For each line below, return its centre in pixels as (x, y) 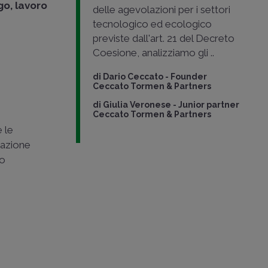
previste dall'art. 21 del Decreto (163, 38)
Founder (188, 77)
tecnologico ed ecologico (152, 24)
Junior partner (208, 105)
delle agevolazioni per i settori (161, 10)
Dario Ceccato (133, 77)
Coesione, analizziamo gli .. (153, 53)
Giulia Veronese (137, 105)
